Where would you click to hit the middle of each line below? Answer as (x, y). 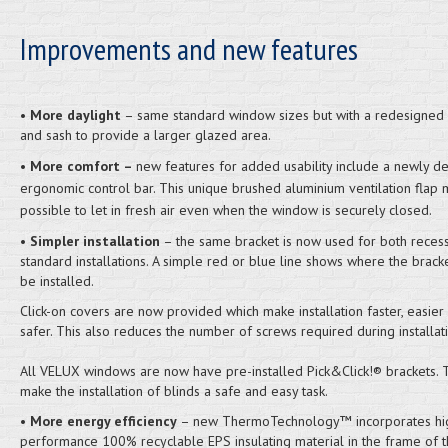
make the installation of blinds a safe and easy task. (173, 391)
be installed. (58, 281)
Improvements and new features (188, 48)
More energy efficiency (103, 421)
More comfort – (82, 166)
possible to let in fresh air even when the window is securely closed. (225, 210)
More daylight (75, 115)
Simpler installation (94, 241)
